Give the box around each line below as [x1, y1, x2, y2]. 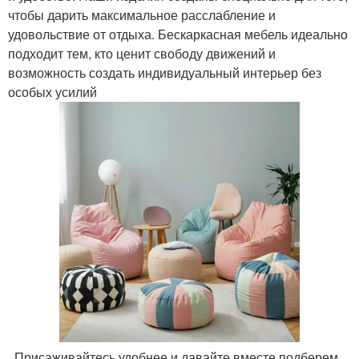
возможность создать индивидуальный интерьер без [8, 63, 321, 82]
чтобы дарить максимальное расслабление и [8, 6, 276, 24]
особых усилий [8, 83, 97, 101]
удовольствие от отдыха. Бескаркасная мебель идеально [8, 25, 348, 43]
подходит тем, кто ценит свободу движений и [8, 44, 276, 63]
